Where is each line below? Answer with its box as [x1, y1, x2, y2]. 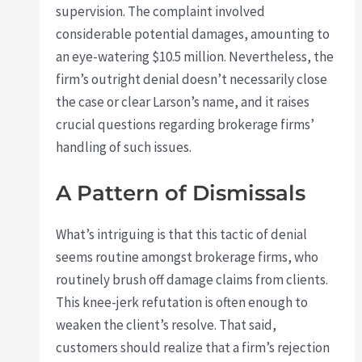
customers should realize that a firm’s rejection [56, 339, 330, 357]
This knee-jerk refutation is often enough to [56, 293, 309, 312]
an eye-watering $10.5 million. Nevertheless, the [56, 48, 335, 66]
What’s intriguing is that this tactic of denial [56, 225, 308, 244]
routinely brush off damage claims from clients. [56, 271, 329, 289]
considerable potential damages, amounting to [56, 25, 330, 44]
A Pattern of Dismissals [56, 180, 306, 207]
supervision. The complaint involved [56, 2, 266, 21]
